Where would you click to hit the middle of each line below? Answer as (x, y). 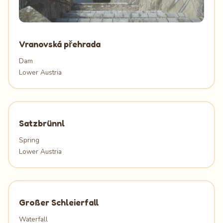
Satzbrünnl (42, 123)
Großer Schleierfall (59, 203)
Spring (29, 140)
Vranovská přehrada (60, 44)
